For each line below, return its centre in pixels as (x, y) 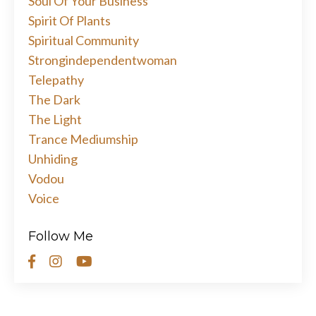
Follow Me (61, 237)
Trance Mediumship (83, 139)
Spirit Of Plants (69, 21)
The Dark (54, 100)
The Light (55, 120)
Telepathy (56, 80)
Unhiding (53, 159)
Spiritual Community (84, 41)
